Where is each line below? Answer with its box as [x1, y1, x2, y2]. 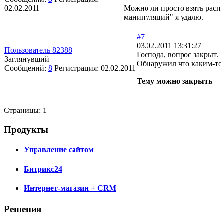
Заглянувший [4, 54, 49, 63]
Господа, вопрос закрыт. [137, 50, 218, 59]
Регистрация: [54, 63, 101, 72]
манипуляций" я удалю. [124, 12, 203, 21]
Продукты [4, 124, 48, 135]
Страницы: [4, 106, 41, 114]
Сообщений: [4, 63, 48, 72]
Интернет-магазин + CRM [24, 184, 116, 193]
